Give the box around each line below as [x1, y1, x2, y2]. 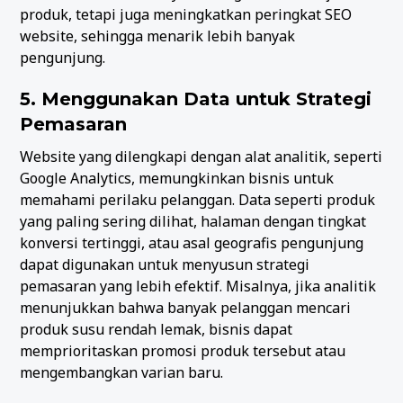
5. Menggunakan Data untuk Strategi [20, 87, 372, 110]
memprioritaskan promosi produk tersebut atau [20, 340, 346, 361]
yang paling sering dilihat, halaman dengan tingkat [20, 210, 367, 231]
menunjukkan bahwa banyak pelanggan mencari [20, 297, 352, 318]
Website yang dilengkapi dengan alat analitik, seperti [20, 146, 383, 166]
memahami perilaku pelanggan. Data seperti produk [20, 189, 376, 210]
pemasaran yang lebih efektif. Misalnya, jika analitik [20, 275, 377, 296]
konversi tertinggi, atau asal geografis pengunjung [20, 232, 364, 253]
